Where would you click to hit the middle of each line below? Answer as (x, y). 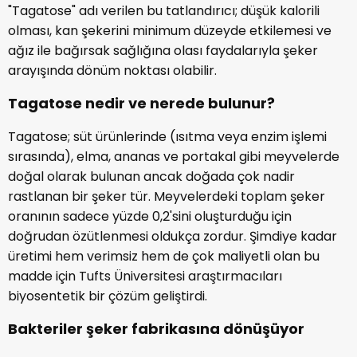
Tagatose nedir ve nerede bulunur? (141, 104)
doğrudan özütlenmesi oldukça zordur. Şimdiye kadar (173, 237)
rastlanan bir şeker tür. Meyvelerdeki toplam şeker (167, 197)
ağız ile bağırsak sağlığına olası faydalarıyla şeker (163, 51)
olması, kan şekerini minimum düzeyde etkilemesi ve (170, 31)
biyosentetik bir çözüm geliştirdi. (108, 296)
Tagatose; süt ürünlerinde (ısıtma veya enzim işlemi (167, 137)
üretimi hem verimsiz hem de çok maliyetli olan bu (164, 257)
